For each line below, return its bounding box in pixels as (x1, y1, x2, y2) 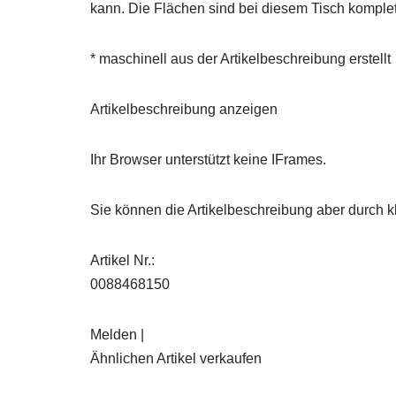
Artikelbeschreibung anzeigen (90, 101, 278, 117)
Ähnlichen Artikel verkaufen (90, 350, 262, 366)
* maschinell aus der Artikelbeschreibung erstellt (90, 50, 391, 66)
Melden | (90, 326, 144, 342)
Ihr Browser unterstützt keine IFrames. (90, 151, 326, 167)
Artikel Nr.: (90, 252, 155, 268)
